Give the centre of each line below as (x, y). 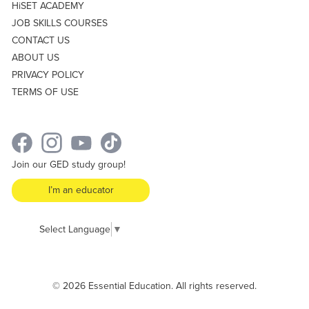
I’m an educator (81, 190)
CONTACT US (41, 40)
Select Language (75, 229)
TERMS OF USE (45, 92)
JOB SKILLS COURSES (60, 23)
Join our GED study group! (69, 165)
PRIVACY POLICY (48, 75)
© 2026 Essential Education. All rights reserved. (154, 286)
